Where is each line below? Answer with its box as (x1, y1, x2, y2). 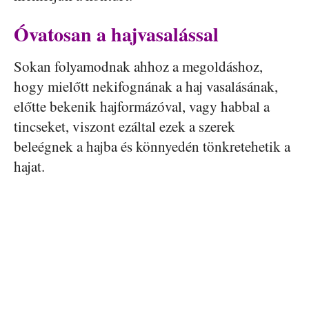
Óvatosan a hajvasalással (14, 20, 219, 49)
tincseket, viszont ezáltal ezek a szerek (14, 117, 235, 137)
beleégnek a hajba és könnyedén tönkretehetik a (14, 137, 290, 157)
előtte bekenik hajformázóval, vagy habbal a (14, 97, 270, 117)
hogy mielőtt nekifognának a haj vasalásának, (14, 77, 278, 97)
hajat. (14, 157, 45, 177)
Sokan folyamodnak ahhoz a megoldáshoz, (14, 57, 263, 77)
